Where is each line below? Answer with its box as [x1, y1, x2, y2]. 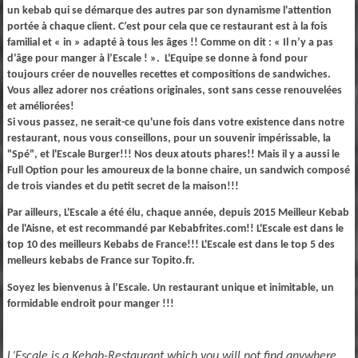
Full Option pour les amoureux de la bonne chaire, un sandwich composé [6, 164, 350, 177]
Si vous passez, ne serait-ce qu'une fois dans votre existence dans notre [6, 116, 344, 129]
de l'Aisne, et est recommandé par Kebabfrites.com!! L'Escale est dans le [6, 223, 344, 236]
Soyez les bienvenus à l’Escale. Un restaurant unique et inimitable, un [6, 281, 334, 294]
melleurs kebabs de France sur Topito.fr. [6, 255, 195, 268]
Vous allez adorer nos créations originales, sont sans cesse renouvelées [6, 84, 342, 97]
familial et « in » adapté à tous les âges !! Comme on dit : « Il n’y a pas [6, 36, 333, 49]
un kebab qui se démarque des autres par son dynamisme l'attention [6, 4, 332, 17]
